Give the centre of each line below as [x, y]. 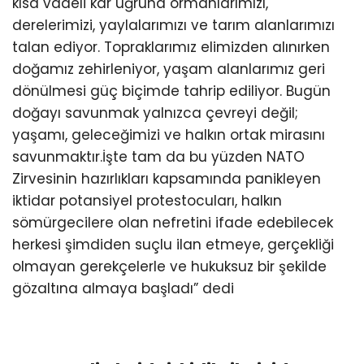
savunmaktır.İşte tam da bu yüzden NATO [158, 157]
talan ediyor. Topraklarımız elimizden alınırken [171, 48]
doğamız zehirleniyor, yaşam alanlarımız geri [169, 69]
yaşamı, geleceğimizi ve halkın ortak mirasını [169, 135]
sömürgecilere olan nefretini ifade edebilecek [173, 223]
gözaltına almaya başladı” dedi [123, 289]
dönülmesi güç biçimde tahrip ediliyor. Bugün [171, 91]
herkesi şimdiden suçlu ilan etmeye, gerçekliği [173, 245]
